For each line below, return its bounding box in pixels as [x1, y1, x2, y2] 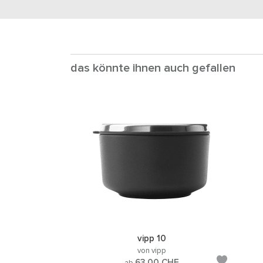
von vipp [137, 247, 166, 255]
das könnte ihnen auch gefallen [70, 62, 235, 75]
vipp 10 [137, 234, 166, 244]
